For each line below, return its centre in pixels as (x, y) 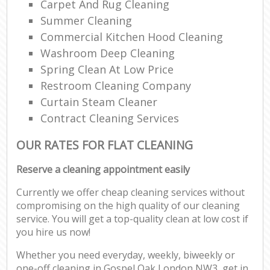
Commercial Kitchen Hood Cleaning (132, 36)
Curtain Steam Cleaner (99, 102)
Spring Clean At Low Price (107, 69)
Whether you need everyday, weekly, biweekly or (126, 255)
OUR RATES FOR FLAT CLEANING (105, 145)
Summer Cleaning (86, 20)
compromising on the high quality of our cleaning (128, 206)
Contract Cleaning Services (110, 118)
